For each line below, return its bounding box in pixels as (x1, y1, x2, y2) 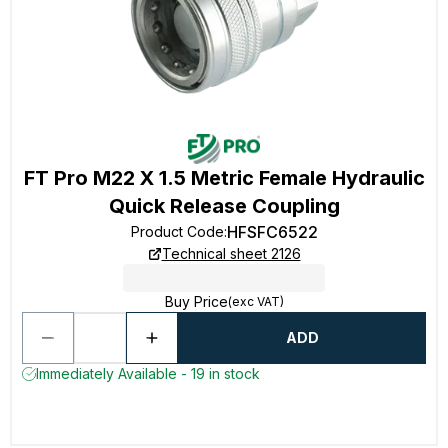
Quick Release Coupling (108, 194, 340, 218)
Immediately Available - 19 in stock (36, 365, 260, 382)
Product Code (130, 223, 224, 240)
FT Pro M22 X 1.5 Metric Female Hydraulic (23, 166, 425, 190)
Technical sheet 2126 (161, 245, 301, 262)
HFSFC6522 (226, 222, 318, 242)
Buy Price (164, 293, 228, 310)
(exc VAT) (227, 294, 284, 309)
